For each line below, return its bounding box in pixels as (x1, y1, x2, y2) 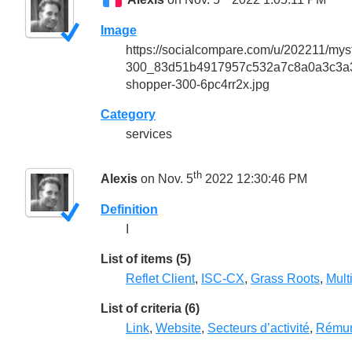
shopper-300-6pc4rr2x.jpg (126, 78, 269, 92)
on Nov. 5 (137, 172, 193, 186)
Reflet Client (126, 271, 195, 285)
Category (101, 108, 156, 122)
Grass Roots (251, 271, 320, 285)
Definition (101, 202, 158, 216)
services (126, 127, 172, 141)
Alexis (101, 172, 137, 186)
